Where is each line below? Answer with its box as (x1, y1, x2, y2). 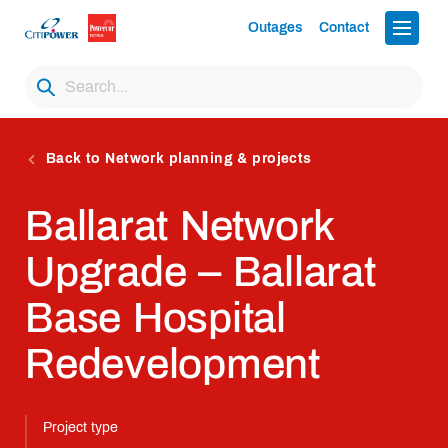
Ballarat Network (25, 203, 335, 249)
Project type (43, 419, 118, 435)
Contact (319, 20, 369, 35)
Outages (248, 20, 303, 35)
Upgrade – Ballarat (25, 249, 376, 295)
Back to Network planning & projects (45, 151, 312, 166)
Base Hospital (25, 295, 286, 341)
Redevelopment (25, 341, 320, 387)
